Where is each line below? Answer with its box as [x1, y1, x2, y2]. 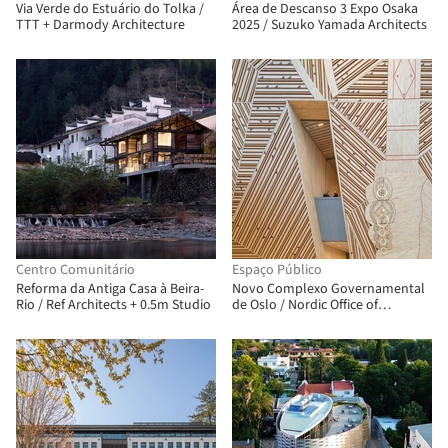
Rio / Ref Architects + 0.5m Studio [16, 295, 211, 315]
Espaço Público [232, 260, 322, 280]
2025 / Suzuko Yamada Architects [232, 15, 427, 35]
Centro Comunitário [16, 260, 135, 280]
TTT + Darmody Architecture [16, 15, 185, 35]
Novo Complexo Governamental [232, 279, 425, 299]
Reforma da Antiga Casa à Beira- [16, 279, 204, 299]
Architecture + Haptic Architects [232, 311, 418, 331]
